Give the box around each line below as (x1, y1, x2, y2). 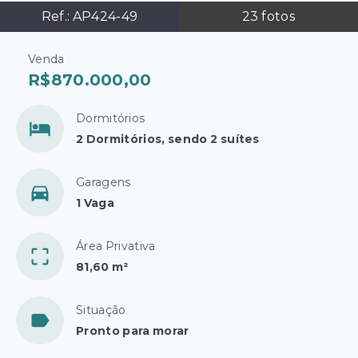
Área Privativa (76, 239, 156, 253)
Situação (76, 303, 126, 317)
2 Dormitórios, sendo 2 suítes (76, 132, 260, 146)
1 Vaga (76, 196, 115, 210)
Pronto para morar (76, 324, 189, 338)
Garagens (76, 175, 131, 189)
